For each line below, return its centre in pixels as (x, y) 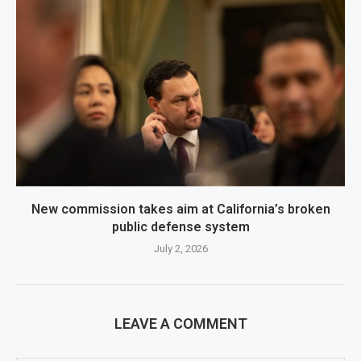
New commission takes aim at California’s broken (180, 209)
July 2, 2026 (180, 248)
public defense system (180, 226)
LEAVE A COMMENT (180, 323)
